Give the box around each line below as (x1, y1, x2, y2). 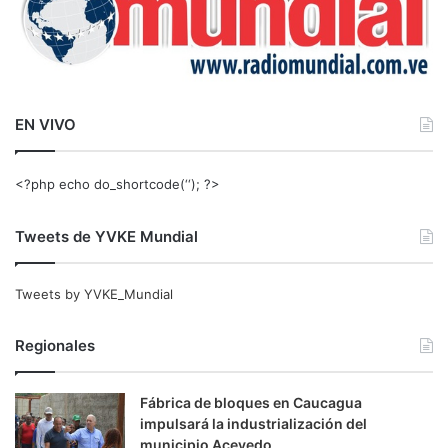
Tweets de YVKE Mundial (15, 226, 198, 246)
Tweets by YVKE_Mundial (15, 285, 173, 302)
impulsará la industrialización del (140, 414, 367, 432)
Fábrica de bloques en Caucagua (140, 393, 362, 411)
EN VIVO (15, 114, 76, 134)
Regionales (15, 335, 95, 355)
